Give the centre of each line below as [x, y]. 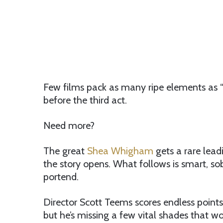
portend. [61, 177]
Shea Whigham [120, 151]
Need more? [69, 126]
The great [65, 151]
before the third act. [85, 100]
